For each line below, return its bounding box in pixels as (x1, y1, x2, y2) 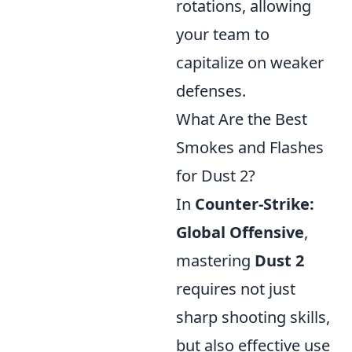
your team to (176, 24, 269, 46)
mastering (176, 250, 255, 272)
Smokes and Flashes (176, 137, 324, 159)
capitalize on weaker (176, 52, 324, 74)
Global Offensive (176, 222, 304, 244)
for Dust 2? (176, 165, 255, 187)
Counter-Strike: (195, 193, 314, 215)
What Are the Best (176, 108, 307, 130)
